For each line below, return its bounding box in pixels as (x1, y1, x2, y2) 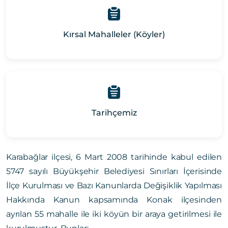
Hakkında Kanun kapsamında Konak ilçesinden (6, 194, 222, 205)
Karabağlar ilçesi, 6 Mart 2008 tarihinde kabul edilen (6, 152, 222, 162)
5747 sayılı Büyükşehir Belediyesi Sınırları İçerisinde (6, 166, 222, 176)
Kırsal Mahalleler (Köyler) (63, 30, 165, 39)
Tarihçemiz (91, 108, 137, 118)
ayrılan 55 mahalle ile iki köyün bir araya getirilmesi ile (6, 209, 222, 219)
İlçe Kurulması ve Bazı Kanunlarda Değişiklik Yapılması (6, 180, 222, 190)
